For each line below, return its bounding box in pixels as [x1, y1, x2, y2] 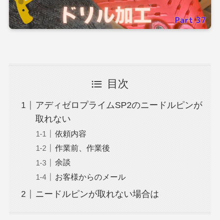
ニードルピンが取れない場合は [35, 189, 159, 199]
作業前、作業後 [55, 143, 110, 153]
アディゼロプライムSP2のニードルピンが [35, 100, 202, 110]
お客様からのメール [55, 172, 126, 181]
